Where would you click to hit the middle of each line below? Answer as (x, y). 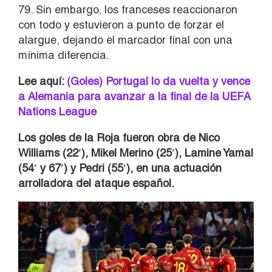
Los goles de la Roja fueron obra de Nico (119, 137)
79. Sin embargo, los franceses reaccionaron (128, 9)
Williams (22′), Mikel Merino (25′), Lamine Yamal (136, 152)
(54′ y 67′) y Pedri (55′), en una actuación (120, 168)
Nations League (57, 111)
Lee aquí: (42, 81)
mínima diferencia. (64, 55)
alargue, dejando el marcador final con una (125, 39)
